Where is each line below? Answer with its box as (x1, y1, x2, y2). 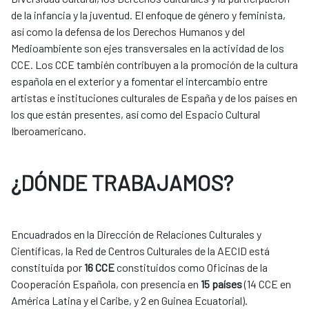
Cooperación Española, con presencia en (11, 277, 201, 291)
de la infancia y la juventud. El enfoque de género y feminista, (11, 8, 286, 22)
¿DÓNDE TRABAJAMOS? (11, 170, 233, 196)
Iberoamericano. (11, 124, 88, 138)
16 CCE (84, 261, 114, 275)
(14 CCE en (242, 277, 291, 291)
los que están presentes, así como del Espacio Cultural (11, 108, 260, 121)
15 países (201, 277, 242, 291)
